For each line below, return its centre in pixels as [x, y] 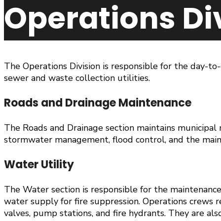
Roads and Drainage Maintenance [98, 103]
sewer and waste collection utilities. [77, 78]
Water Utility [39, 165]
